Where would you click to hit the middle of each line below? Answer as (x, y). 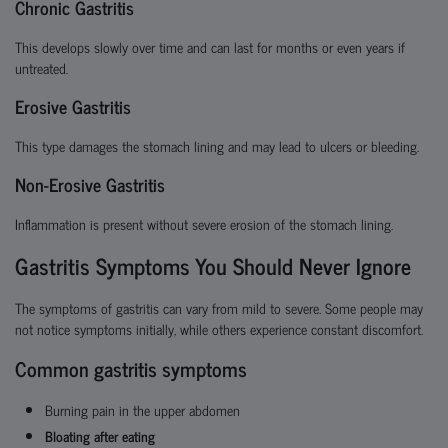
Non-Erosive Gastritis (90, 184)
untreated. (41, 67)
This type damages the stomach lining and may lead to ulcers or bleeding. (217, 145)
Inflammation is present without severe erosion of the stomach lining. (204, 223)
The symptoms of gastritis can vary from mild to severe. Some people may (219, 307)
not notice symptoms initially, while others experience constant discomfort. (219, 328)
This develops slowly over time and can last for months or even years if (210, 46)
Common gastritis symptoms (131, 368)
